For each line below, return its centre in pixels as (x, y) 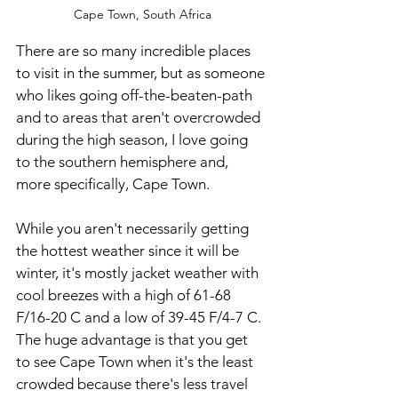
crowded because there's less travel (134, 384)
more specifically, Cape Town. (116, 184)
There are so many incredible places (135, 51)
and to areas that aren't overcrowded (140, 117)
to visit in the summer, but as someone (142, 73)
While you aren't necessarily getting (134, 228)
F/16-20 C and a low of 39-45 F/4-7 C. (140, 317)
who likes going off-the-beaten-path (136, 95)
